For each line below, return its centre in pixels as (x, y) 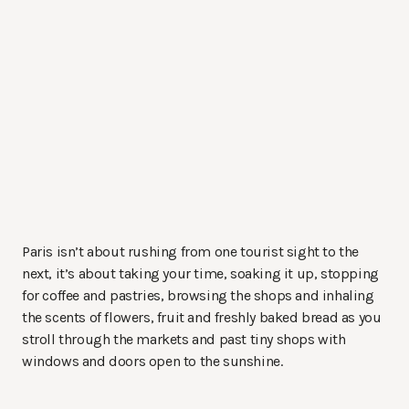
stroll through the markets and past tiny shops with (184, 340)
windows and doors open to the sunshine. (152, 362)
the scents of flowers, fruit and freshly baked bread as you (202, 318)
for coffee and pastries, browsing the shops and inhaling (198, 296)
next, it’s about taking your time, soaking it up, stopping (200, 274)
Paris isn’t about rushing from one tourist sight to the (191, 252)
